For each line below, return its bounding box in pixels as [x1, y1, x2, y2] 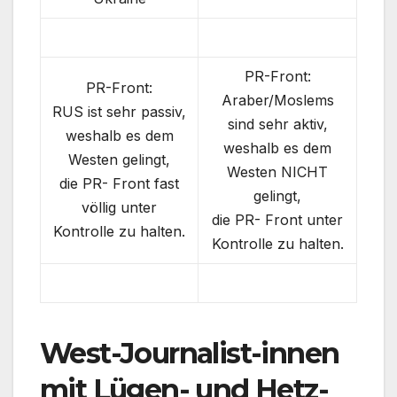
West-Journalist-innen [40, 336, 339, 371]
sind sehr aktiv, [227, 114, 328, 133]
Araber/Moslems [221, 90, 334, 109]
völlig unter [82, 198, 157, 216]
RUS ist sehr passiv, [52, 102, 186, 121]
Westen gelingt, [68, 150, 170, 168]
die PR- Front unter [212, 210, 343, 229]
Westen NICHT [227, 162, 328, 181]
